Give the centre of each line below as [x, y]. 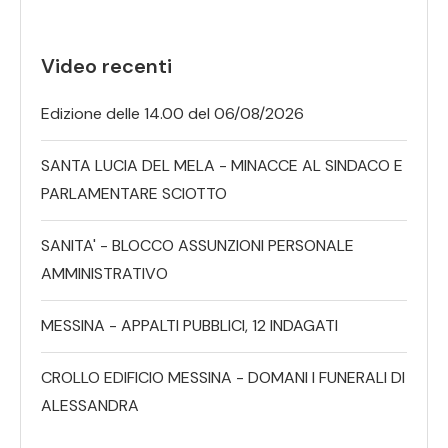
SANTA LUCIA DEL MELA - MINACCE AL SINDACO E [222, 166]
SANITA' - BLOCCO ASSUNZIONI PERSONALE [197, 246]
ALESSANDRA [90, 406]
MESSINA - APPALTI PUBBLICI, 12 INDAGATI [189, 326]
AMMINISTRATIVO [104, 274]
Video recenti [106, 66]
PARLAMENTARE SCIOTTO [134, 194]
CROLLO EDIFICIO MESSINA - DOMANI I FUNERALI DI [223, 378]
